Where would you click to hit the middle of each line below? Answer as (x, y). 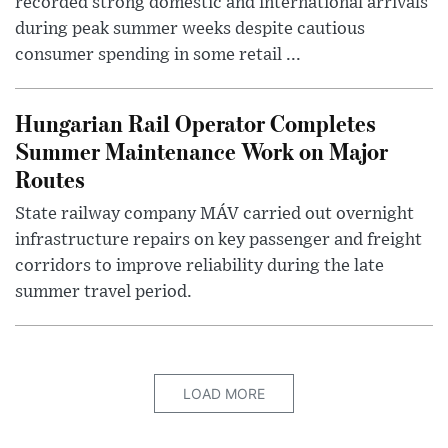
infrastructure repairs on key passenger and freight (218, 240)
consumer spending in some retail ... (158, 55)
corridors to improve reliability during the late (199, 266)
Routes (50, 179)
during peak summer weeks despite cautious (190, 29)
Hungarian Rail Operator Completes (195, 123)
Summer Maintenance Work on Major (201, 151)
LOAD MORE (224, 394)
